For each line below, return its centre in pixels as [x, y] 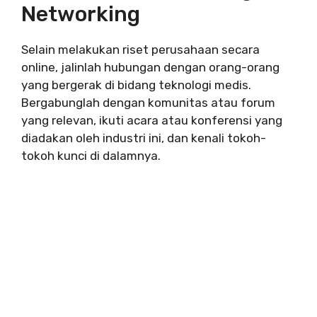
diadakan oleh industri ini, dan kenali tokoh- [144, 138]
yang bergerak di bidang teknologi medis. [136, 85]
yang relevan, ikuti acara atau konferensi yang [152, 120]
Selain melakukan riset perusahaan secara [140, 49]
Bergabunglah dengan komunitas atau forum [148, 102]
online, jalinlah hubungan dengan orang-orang [150, 67]
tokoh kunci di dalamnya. [91, 155]
